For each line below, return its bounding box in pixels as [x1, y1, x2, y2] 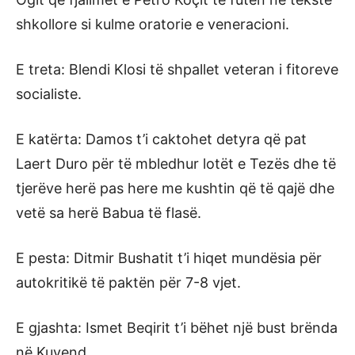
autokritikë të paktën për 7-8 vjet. [16, 273, 241, 291]
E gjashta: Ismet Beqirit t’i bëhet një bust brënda [16, 319, 338, 336]
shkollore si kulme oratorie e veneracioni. [16, 15, 289, 32]
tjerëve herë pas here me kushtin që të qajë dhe [16, 179, 334, 197]
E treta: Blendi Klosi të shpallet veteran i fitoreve [16, 60, 338, 78]
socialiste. [16, 85, 82, 102]
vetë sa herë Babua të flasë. [16, 204, 201, 221]
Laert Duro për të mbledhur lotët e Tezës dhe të [16, 155, 336, 172]
